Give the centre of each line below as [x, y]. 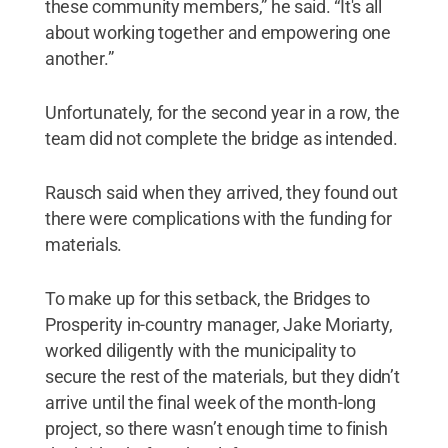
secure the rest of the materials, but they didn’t [222, 376]
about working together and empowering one [217, 32]
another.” [79, 58]
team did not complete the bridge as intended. [221, 138]
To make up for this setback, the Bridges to [207, 298]
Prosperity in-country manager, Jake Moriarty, [218, 324]
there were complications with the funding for [218, 218]
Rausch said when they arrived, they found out [221, 192]
